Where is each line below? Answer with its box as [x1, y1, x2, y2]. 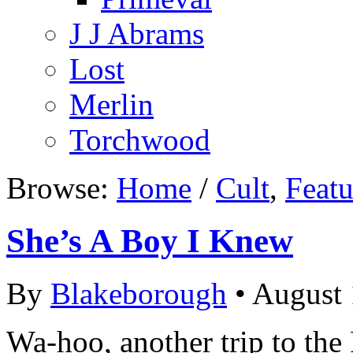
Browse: [6, 170, 117, 205]
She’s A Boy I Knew [6, 221, 293, 259]
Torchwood [69, 122, 210, 157]
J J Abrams [69, 16, 204, 50]
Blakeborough [50, 276, 227, 310]
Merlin [69, 87, 154, 121]
